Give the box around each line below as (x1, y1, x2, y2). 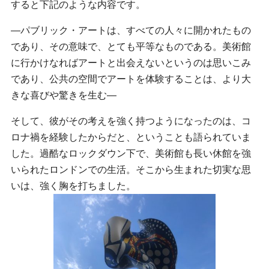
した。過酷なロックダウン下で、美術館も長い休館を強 (11, 148, 251, 159)
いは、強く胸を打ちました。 (11, 180, 136, 191)
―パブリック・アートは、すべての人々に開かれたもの (11, 25, 251, 35)
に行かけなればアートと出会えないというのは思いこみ (11, 57, 251, 68)
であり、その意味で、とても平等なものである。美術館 (11, 41, 251, 52)
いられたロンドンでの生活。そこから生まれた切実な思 (11, 164, 251, 175)
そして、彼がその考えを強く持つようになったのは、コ (11, 115, 251, 126)
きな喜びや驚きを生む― (11, 89, 116, 100)
